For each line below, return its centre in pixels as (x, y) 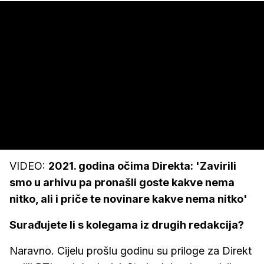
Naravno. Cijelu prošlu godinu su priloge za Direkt (131, 251)
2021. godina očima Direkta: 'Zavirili (142, 166)
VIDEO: (29, 166)
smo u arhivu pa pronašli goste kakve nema (122, 182)
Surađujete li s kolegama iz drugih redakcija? (127, 225)
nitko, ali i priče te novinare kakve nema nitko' (128, 199)
